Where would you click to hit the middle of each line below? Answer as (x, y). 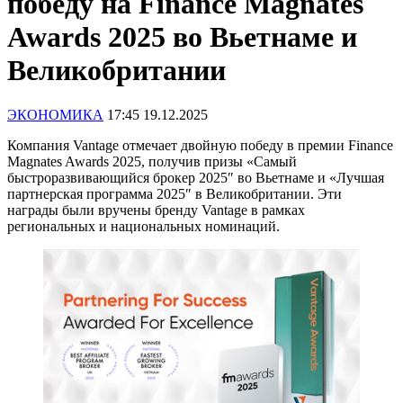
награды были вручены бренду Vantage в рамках (156, 210)
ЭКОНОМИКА (55, 114)
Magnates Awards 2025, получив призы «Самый (152, 161)
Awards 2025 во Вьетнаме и (182, 37)
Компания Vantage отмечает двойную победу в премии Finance (200, 145)
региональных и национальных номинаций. (143, 226)
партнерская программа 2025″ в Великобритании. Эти (175, 193)
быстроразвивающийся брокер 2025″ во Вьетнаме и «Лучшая (196, 177)
